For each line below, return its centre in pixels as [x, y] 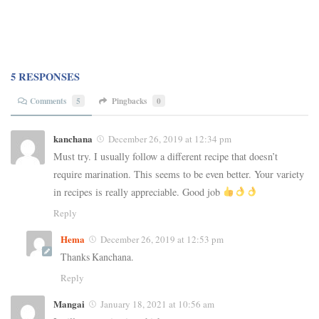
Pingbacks [129, 100]
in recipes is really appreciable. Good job [138, 192]
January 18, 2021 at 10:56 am [157, 304]
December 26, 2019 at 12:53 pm [162, 239]
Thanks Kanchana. [97, 256]
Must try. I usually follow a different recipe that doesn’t [166, 156]
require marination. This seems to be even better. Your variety [179, 174]
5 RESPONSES [45, 77]
